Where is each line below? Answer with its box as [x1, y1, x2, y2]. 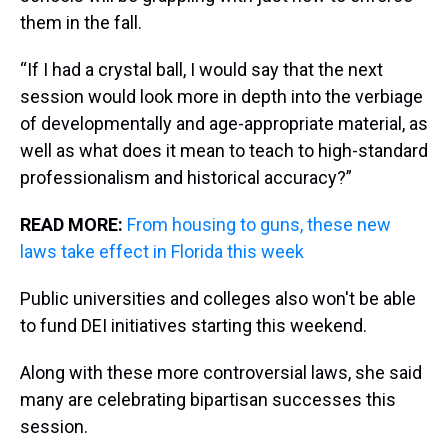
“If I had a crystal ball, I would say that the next [20, 59, 383, 80]
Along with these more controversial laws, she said [20, 362, 422, 383]
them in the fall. [20, 12, 142, 33]
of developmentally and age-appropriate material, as [20, 113, 428, 134]
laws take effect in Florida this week [20, 241, 304, 262]
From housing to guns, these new [127, 214, 391, 235]
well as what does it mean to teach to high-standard [20, 140, 428, 161]
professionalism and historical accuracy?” [20, 167, 352, 188]
